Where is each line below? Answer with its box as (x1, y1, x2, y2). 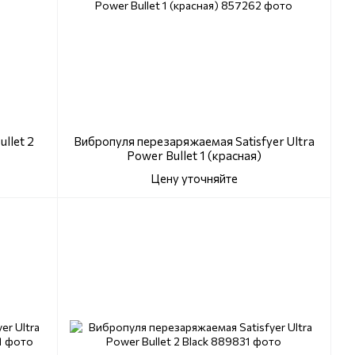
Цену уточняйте (150, 171, 238, 186)
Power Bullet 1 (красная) (126, 148, 261, 163)
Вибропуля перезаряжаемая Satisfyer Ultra (73, 134, 315, 149)
